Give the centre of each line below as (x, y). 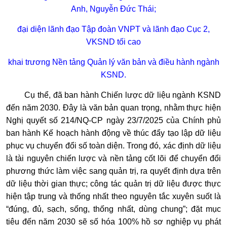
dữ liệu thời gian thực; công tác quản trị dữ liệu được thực (113, 184)
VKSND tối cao (113, 42)
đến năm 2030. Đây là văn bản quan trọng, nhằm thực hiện (113, 108)
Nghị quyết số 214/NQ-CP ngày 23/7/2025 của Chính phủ (113, 121)
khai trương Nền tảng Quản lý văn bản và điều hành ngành (113, 62)
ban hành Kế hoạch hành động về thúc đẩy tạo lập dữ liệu (113, 133)
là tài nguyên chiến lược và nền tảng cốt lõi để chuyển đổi (113, 159)
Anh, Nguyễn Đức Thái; (113, 9)
